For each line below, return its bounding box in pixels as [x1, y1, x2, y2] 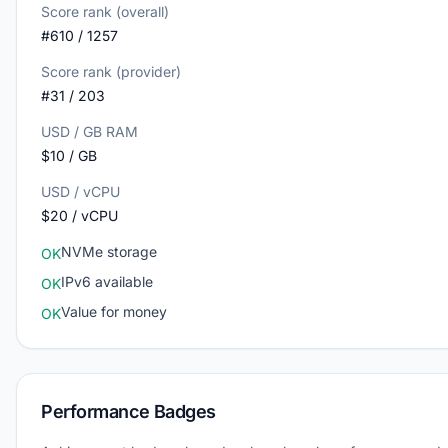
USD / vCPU [41, 183, 120, 200]
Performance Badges [41, 401, 216, 422]
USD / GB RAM [41, 123, 138, 140]
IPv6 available [61, 273, 153, 290]
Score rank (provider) [41, 63, 181, 80]
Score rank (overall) [41, 3, 169, 20]
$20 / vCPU [41, 207, 118, 224]
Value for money [61, 303, 167, 320]
